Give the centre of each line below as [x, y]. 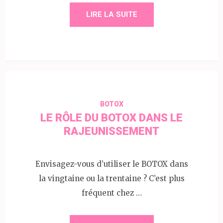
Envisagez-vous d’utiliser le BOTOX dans [111, 164]
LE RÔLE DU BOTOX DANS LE [111, 118]
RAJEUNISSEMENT [111, 131]
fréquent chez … [111, 193]
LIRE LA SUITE [111, 15]
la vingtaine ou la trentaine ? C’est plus [111, 178]
